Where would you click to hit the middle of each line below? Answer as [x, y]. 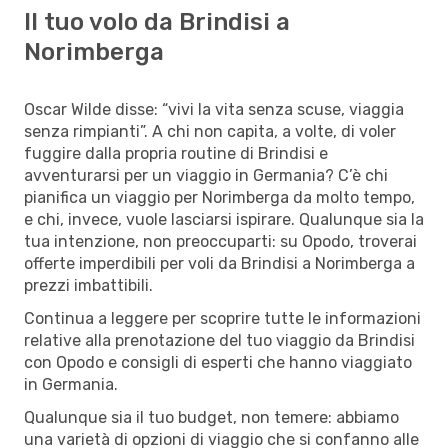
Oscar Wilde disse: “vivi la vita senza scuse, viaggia [214, 109]
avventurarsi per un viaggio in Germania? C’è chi [206, 175]
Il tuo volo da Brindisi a [157, 21]
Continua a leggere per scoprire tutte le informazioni [222, 318]
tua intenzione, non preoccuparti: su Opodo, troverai [220, 241]
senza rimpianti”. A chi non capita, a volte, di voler [210, 131]
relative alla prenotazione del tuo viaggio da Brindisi [219, 340]
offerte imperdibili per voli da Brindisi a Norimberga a [219, 263]
